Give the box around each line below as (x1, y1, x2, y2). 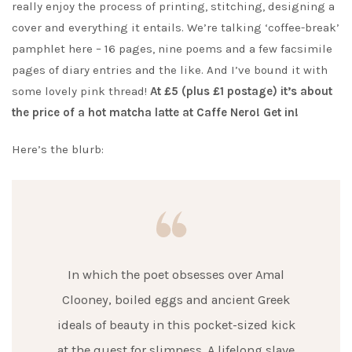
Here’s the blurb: (12, 142, 104, 157)
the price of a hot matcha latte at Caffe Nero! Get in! (12, 105, 299, 120)
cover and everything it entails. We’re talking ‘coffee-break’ (12, 20, 339, 35)
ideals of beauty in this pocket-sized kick (57, 317, 295, 332)
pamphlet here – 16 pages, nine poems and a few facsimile (12, 42, 332, 57)
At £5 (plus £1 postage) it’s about (150, 84, 332, 99)
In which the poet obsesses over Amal (68, 266, 284, 282)
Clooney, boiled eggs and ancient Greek (62, 291, 290, 307)
